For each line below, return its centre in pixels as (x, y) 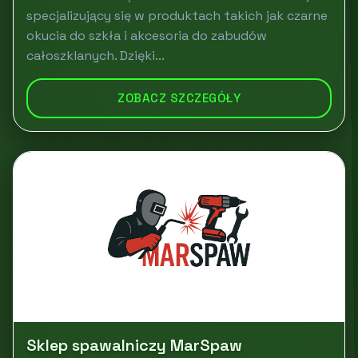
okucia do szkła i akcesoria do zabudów (147, 36)
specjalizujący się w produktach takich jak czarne (177, 16)
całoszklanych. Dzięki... (95, 56)
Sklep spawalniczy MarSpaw (134, 345)
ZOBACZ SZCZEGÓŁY (179, 98)
